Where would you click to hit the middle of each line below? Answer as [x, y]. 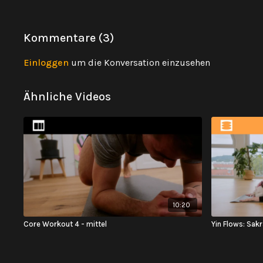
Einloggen [46, 63]
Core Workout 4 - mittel [65, 224]
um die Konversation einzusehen [140, 63]
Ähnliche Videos [68, 97]
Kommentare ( [63, 38]
